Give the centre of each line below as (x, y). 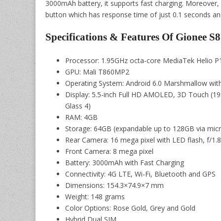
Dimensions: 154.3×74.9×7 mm (114, 185)
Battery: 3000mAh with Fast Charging (125, 162)
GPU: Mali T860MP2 (97, 72)
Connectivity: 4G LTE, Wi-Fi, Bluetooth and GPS (140, 174)
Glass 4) (78, 106)
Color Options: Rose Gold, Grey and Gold (130, 208)
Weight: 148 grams (95, 196)
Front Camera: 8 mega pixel (109, 151)
